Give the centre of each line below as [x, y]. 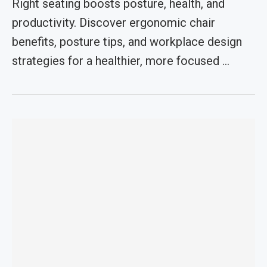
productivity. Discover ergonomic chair [114, 23]
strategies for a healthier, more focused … [121, 61]
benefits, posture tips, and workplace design [127, 42]
